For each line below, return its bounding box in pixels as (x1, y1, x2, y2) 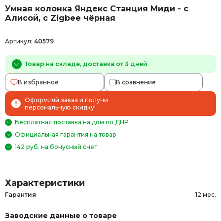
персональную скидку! (25, 103, 96, 111)
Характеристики (5, 177, 85, 188)
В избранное (18, 78, 59, 86)
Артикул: (5, 37, 34, 45)
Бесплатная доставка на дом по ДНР (15, 118, 128, 126)
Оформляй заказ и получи (25, 96, 108, 104)
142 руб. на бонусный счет (15, 143, 97, 150)
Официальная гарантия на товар (15, 130, 116, 138)
